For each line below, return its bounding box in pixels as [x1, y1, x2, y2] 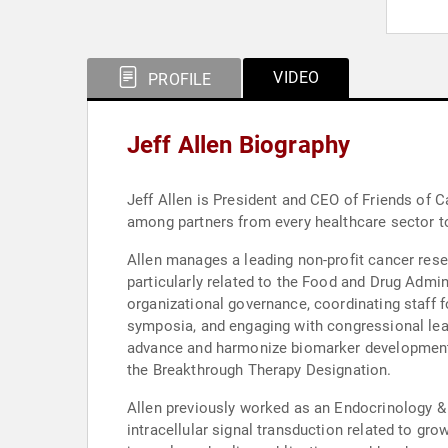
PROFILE [144, 70, 212, 89]
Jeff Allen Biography [127, 131, 351, 159]
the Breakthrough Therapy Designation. [127, 361, 392, 379]
